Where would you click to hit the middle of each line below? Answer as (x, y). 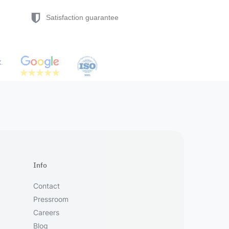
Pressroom (51, 199)
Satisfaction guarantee (82, 17)
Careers (47, 212)
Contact (47, 186)
